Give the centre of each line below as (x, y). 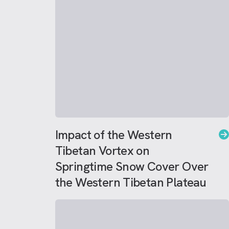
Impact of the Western (113, 135)
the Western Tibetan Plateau (131, 182)
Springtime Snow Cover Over (132, 166)
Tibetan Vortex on (102, 151)
